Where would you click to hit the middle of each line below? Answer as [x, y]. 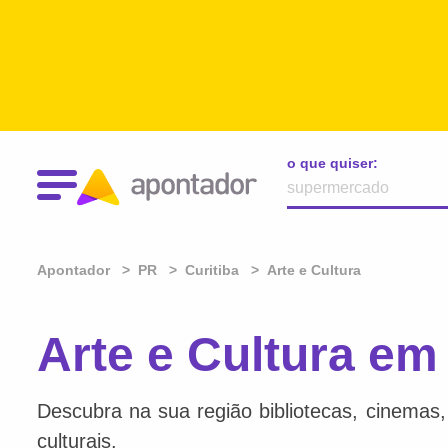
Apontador [75, 270]
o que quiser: [332, 163]
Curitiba [212, 270]
